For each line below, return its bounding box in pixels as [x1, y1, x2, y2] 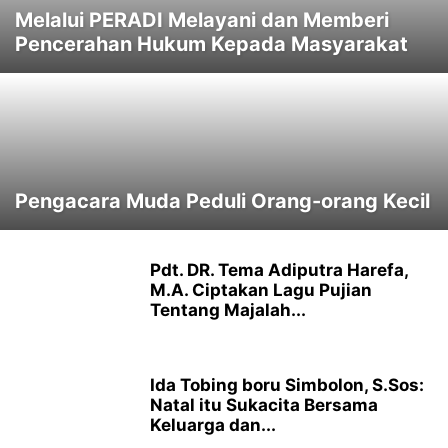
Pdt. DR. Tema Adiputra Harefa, [150, 260, 408, 281]
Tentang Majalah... [150, 300, 306, 321]
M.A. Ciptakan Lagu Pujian [150, 280, 372, 301]
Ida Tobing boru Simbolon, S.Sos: [150, 375, 424, 396]
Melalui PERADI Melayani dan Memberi [15, 8, 389, 33]
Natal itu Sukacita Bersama [150, 395, 378, 416]
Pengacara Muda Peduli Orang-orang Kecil [15, 189, 430, 214]
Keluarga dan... [150, 415, 276, 436]
